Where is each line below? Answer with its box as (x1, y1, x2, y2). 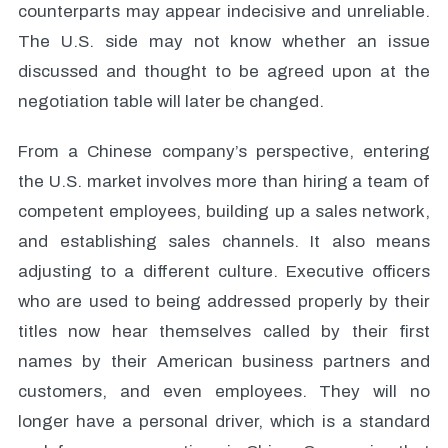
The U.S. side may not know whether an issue (18, 32, 430, 51)
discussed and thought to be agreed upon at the (18, 62, 430, 81)
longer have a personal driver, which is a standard (18, 412, 430, 431)
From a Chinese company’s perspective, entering (18, 142, 430, 161)
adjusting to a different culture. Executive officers (18, 262, 430, 281)
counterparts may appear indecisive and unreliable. (18, 2, 430, 21)
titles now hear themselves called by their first (18, 322, 430, 341)
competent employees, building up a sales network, (18, 202, 430, 221)
